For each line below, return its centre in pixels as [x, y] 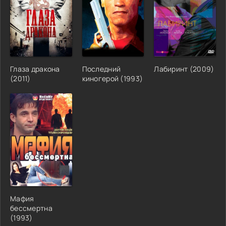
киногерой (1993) [112, 78]
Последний [101, 69]
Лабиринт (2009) [184, 69]
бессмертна [31, 208]
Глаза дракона [35, 69]
